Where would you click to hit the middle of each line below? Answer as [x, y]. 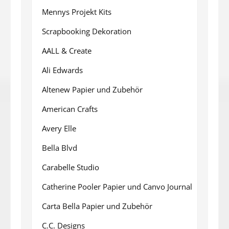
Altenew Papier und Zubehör [92, 89]
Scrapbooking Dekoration [87, 31]
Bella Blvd [60, 147]
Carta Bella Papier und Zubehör [97, 206]
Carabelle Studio [71, 167]
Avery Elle [59, 128]
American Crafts [70, 109]
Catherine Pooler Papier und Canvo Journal [117, 186]
